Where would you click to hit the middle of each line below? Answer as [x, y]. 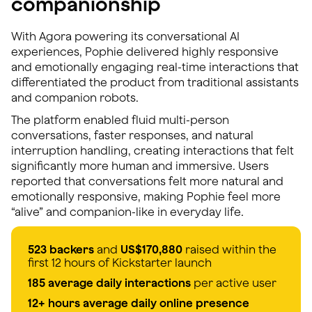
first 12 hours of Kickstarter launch [120, 262]
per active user [234, 282]
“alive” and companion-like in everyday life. [127, 211]
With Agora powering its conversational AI [125, 36]
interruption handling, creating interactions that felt [153, 150]
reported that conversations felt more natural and [147, 181]
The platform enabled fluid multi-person [120, 119]
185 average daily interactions [109, 282]
